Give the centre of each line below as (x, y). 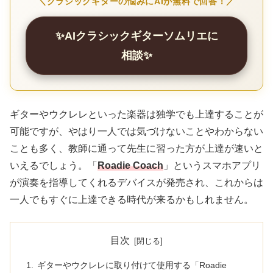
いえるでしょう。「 (54, 165)
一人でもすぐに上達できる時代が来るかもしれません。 (132, 199)
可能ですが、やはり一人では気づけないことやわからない (136, 131)
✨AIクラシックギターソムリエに (136, 36)
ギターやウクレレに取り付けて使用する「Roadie (132, 265)
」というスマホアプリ (212, 165)
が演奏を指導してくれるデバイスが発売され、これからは (136, 182)
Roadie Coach (130, 165)
